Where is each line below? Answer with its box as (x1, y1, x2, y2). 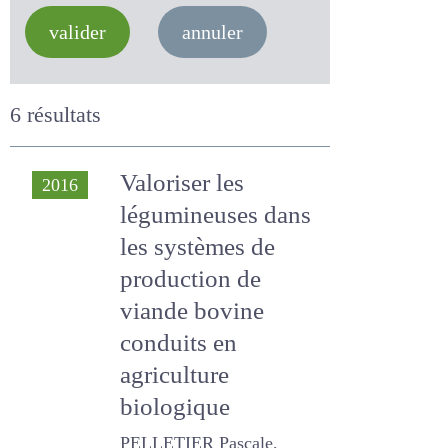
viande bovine (120, 294, 262, 327)
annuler (189, 19, 262, 45)
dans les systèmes (120, 230, 314, 263)
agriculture (120, 358, 233, 391)
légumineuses (120, 198, 268, 231)
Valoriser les (120, 166, 242, 199)
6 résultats (10, 100, 110, 129)
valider (49, 19, 115, 45)
